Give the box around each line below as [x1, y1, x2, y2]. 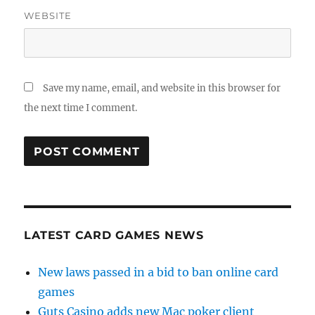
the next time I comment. [24, 102, 138, 114]
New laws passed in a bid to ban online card [38, 265, 279, 279]
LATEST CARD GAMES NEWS [24, 229, 204, 242]
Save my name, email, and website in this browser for [43, 82, 281, 94]
